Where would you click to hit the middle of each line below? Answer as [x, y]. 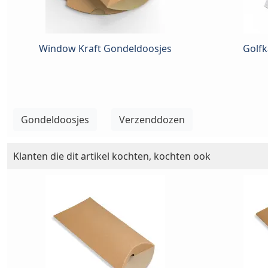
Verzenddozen [152, 120]
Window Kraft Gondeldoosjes [105, 49]
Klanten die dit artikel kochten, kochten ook [112, 156]
